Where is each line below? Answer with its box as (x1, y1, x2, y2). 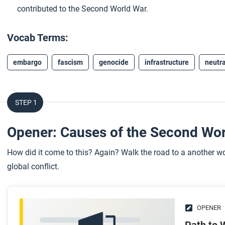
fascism (58, 58, 83, 66)
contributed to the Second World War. (17, 4, 148, 14)
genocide (99, 58, 129, 66)
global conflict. (7, 162, 59, 171)
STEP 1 (15, 98, 37, 106)
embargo (13, 58, 42, 66)
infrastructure (145, 58, 189, 66)
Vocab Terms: (7, 32, 69, 44)
